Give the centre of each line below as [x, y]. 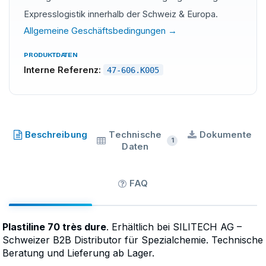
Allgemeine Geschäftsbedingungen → [100, 31]
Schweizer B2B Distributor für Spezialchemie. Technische [133, 240]
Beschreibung [56, 134]
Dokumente [226, 134]
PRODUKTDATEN [51, 54]
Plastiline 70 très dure [54, 227]
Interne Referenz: [62, 70]
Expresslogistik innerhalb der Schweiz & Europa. [121, 14]
